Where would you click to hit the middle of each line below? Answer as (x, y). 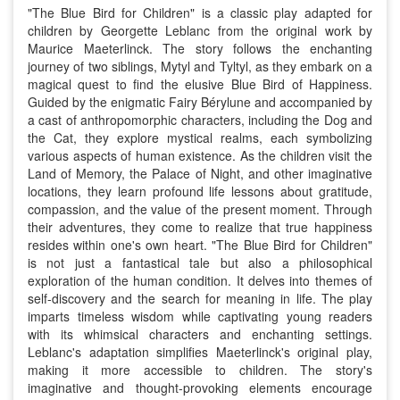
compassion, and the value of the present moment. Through (200, 209)
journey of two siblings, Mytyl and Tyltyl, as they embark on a (200, 66)
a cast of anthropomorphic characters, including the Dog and (200, 120)
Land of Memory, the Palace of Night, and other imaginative (200, 173)
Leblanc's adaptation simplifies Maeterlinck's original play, (200, 352)
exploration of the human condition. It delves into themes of (200, 280)
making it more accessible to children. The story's (200, 370)
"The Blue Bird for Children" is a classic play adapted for (200, 12)
